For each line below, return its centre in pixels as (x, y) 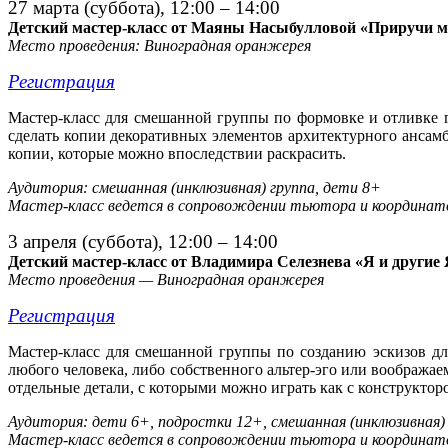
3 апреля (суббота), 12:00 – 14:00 (143, 242)
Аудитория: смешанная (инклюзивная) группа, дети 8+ (194, 188)
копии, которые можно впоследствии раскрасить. (177, 154)
